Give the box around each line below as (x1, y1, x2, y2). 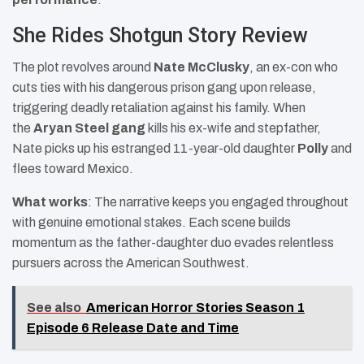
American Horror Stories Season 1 (86, 301, 305, 315)
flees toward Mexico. (12, 162, 133, 176)
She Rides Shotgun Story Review (12, 24, 308, 48)
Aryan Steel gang (33, 121, 145, 136)
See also (27, 301, 81, 315)
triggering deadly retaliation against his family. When (12, 101, 305, 115)
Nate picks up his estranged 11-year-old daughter (12, 141, 297, 156)
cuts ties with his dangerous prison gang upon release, (12, 80, 316, 95)
